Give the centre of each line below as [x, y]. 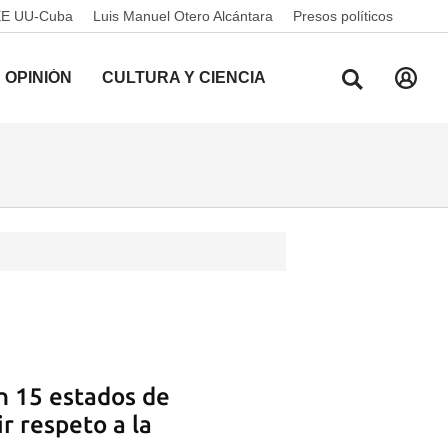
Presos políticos [343, 16]
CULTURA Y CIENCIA [184, 77]
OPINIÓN [38, 77]
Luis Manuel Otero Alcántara [183, 16]
